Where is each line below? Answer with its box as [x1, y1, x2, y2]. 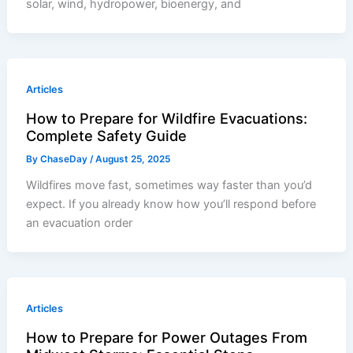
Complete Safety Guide [26, 127, 188, 145]
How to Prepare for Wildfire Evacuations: [26, 110, 308, 128]
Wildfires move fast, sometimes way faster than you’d [26, 177, 313, 192]
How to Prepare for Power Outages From [26, 329, 308, 347]
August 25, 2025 [95, 154, 171, 165]
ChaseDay [40, 154, 91, 165]
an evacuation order [26, 215, 133, 230]
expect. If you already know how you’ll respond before [26, 196, 317, 211]
